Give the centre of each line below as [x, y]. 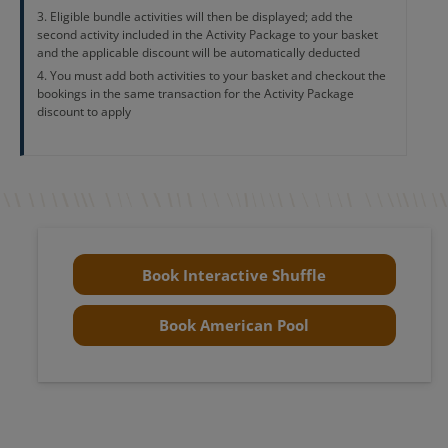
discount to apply [83, 112]
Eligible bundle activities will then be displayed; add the [201, 17]
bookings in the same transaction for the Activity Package [195, 94]
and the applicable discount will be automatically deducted [198, 53]
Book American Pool [234, 325]
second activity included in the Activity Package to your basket [207, 35]
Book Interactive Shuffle [234, 274]
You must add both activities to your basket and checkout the [217, 76]
